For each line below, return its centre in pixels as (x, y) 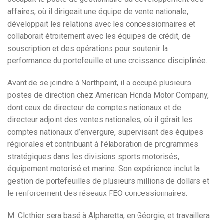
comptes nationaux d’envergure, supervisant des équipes (105, 132)
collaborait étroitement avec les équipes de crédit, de (99, 36)
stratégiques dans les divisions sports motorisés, (93, 156)
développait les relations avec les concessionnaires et (101, 24)
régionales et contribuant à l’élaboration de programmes (103, 144)
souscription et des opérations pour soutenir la (88, 48)
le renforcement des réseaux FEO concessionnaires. (97, 193)
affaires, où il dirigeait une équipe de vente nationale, (98, 12)
